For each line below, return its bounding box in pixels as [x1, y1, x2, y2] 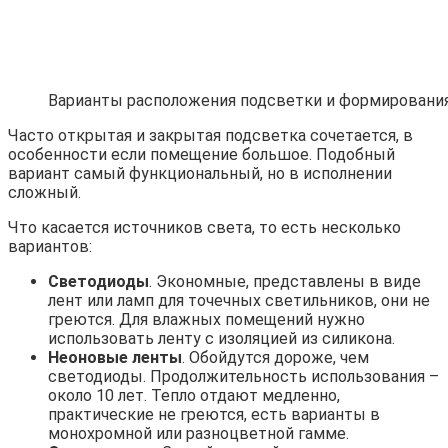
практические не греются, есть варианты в [48, 405, 380, 425]
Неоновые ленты [48, 348, 182, 368]
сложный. [8, 183, 81, 203]
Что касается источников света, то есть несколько [8, 218, 401, 238]
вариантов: [8, 237, 92, 257]
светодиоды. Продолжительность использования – [48, 367, 439, 387]
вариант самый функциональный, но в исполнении [8, 164, 392, 184]
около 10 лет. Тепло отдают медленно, [48, 386, 340, 406]
